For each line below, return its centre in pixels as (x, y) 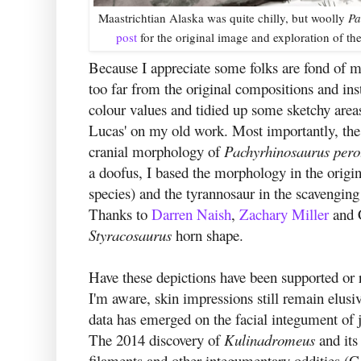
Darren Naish (191, 214)
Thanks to (120, 214)
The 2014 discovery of (156, 339)
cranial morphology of (156, 151)
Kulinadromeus (272, 339)
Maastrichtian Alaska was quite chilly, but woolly (223, 18)
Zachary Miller (284, 214)
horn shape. (207, 234)
